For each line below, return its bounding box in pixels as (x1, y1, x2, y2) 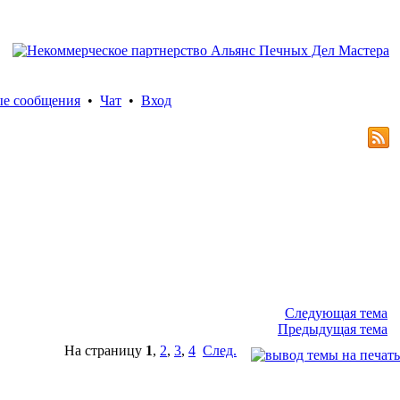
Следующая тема (285, 305, 387, 321)
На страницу (64, 343, 146, 358)
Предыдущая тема (278, 321, 387, 337)
